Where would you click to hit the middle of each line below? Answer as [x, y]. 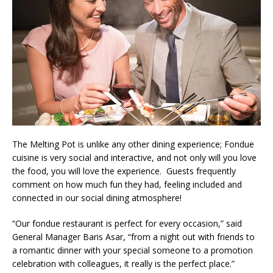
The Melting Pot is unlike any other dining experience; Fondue [133, 144]
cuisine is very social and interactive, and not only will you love [134, 158]
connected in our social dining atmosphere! [97, 198]
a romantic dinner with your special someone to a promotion [133, 250]
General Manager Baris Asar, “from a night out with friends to [133, 237]
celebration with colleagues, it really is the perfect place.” [123, 264]
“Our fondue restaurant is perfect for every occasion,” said [127, 224]
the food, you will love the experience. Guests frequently [124, 171]
